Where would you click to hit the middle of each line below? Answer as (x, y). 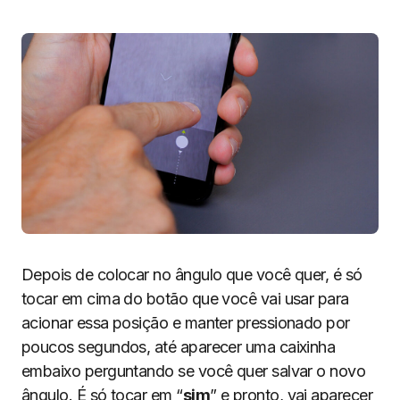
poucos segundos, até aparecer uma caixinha (179, 347)
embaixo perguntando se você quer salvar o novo (194, 371)
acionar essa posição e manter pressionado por (186, 323)
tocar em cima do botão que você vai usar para (185, 299)
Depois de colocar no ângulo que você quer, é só (192, 275)
